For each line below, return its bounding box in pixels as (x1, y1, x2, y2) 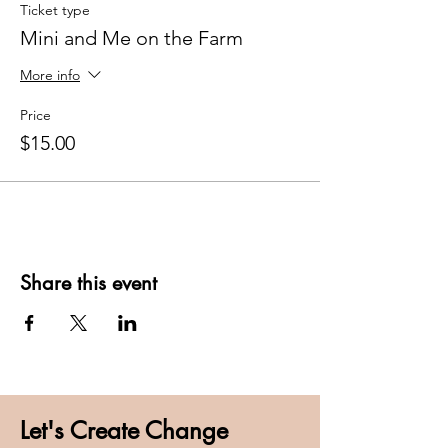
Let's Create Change (20, 414, 228, 446)
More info (20, 66, 80, 85)
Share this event (20, 269, 157, 296)
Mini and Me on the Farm (20, 25, 243, 50)
